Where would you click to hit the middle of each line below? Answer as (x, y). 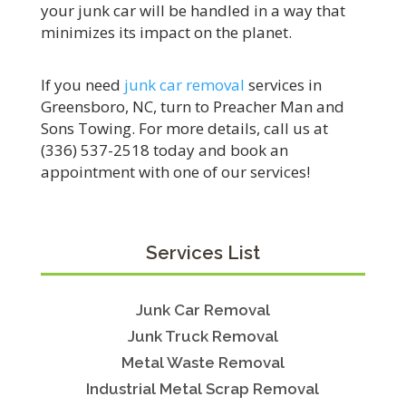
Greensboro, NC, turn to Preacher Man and (192, 106)
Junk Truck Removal (203, 337)
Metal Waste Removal (203, 363)
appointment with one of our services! (175, 172)
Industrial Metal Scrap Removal (203, 389)
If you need (82, 85)
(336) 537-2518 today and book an (164, 150)
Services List (203, 253)
